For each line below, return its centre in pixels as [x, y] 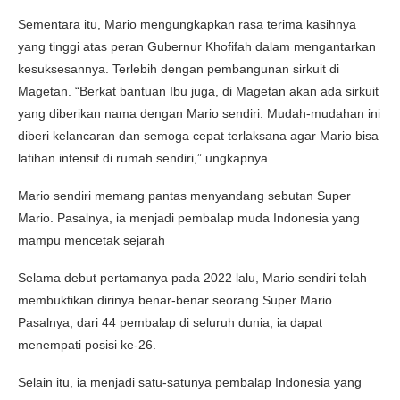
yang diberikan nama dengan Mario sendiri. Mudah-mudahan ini [199, 113]
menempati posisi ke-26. [87, 344]
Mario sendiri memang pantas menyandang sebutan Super [184, 195]
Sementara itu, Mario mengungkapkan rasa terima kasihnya [187, 24]
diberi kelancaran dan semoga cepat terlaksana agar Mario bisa [198, 135]
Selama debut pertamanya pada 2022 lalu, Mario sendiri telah [192, 277]
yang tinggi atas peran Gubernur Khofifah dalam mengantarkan [197, 46]
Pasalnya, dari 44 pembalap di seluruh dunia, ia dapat [170, 322]
